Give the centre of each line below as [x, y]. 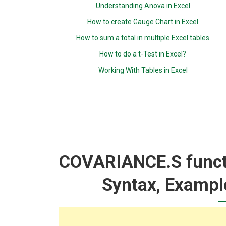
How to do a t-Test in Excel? [143, 54]
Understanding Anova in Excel [143, 6]
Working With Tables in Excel [143, 70]
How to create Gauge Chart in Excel [143, 22]
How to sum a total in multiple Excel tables [143, 38]
